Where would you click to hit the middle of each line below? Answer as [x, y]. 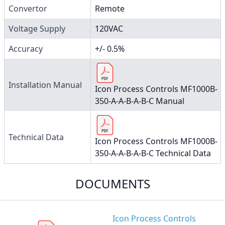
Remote [110, 8]
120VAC [109, 28]
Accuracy [26, 48]
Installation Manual [45, 85]
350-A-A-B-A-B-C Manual [140, 101]
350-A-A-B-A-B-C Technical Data [153, 153]
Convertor [28, 8]
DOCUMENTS [113, 183]
